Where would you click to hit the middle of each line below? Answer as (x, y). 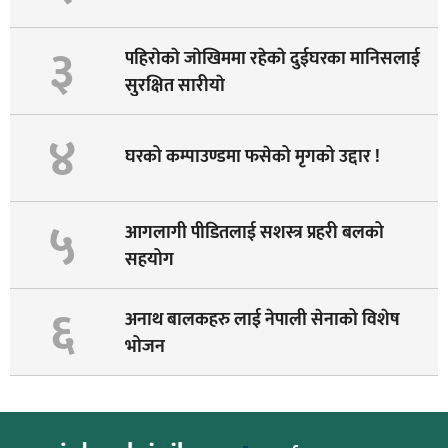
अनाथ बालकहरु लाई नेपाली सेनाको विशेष (262, 319)
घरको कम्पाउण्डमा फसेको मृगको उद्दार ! (252, 157)
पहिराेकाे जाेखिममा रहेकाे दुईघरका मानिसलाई (272, 58)
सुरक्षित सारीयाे (174, 85)
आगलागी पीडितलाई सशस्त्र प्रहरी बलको (254, 232)
